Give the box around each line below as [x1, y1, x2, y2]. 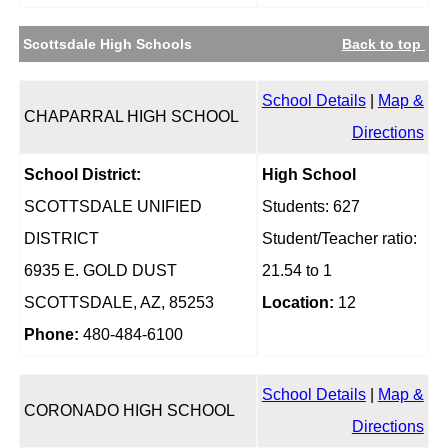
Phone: [23, 326, 79, 344]
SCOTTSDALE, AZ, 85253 [23, 294, 214, 312]
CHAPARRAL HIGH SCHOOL [23, 108, 239, 126]
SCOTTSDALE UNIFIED [23, 198, 202, 216]
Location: [261, 294, 334, 312]
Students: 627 [261, 198, 360, 216]
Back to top [341, 36, 425, 53]
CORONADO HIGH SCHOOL [23, 402, 235, 420]
